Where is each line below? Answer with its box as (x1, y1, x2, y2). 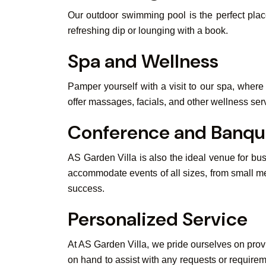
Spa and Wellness (68, 49, 218, 74)
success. (68, 183, 104, 194)
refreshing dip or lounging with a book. (68, 26, 228, 36)
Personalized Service (68, 207, 248, 232)
